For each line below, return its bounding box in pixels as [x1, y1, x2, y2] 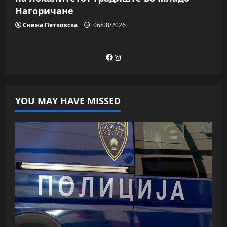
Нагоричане [15, 5, 73, 17]
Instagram [113, 51, 155, 63]
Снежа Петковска [23, 21, 78, 30]
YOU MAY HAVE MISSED [15, 95, 121, 107]
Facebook [105, 51, 143, 62]
